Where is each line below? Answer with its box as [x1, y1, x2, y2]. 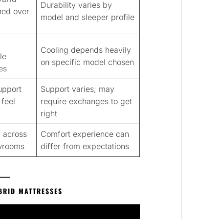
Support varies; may [41, 84, 114, 94]
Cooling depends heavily [41, 45, 131, 55]
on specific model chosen [41, 57, 134, 67]
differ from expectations [41, 141, 129, 152]
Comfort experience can [41, 129, 129, 139]
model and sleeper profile [41, 12, 134, 22]
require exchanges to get [41, 96, 132, 107]
